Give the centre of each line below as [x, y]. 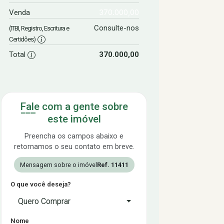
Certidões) [22, 39]
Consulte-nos [116, 28]
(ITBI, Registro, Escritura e [39, 28]
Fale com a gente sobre [74, 106]
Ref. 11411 [112, 165]
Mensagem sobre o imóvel [58, 165]
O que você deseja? [41, 184]
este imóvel [74, 119]
